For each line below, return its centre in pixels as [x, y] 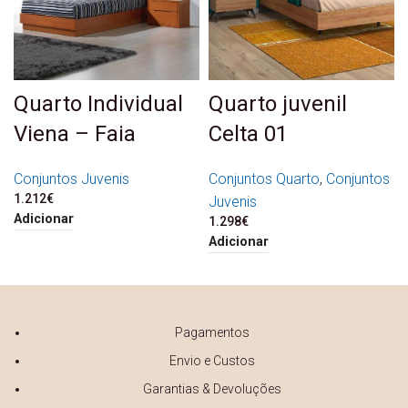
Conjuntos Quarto [264, 178]
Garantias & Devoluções [212, 389]
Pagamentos [212, 333]
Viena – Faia [75, 133]
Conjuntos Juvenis [71, 178]
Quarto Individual [98, 103]
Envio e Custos [212, 361]
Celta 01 [248, 133]
